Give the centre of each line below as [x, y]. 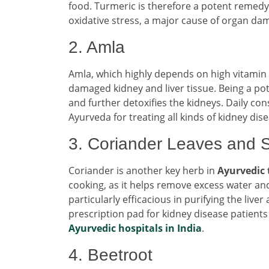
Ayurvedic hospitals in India [135, 228]
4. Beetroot [110, 255]
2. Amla [97, 47]
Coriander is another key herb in [143, 170]
